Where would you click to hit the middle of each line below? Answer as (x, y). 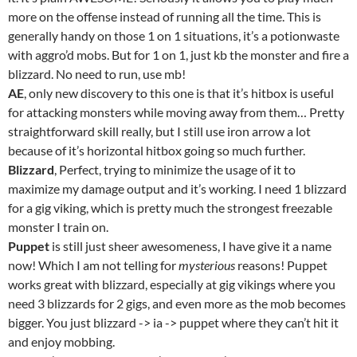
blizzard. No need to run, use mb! (97, 74)
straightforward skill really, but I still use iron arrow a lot (159, 131)
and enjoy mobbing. (61, 341)
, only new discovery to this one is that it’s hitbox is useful (179, 93)
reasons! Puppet (281, 265)
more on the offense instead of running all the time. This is (165, 16)
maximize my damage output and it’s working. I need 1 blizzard (177, 188)
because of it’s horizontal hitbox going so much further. (157, 150)
